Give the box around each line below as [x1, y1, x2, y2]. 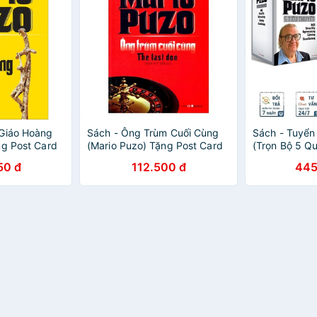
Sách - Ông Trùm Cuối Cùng [87, 127, 219, 139]
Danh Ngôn [87, 152, 140, 164]
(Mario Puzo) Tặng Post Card [87, 139, 223, 151]
